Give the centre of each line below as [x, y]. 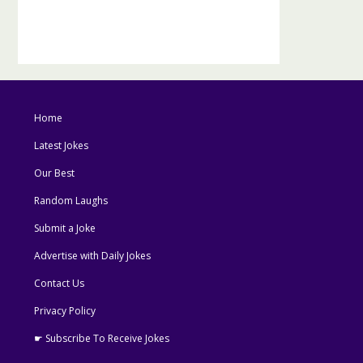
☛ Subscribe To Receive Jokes [102, 339]
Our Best [55, 173]
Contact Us [60, 284]
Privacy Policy [65, 311]
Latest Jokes [62, 146]
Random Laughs [71, 201]
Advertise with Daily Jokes [93, 256]
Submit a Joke [65, 228]
